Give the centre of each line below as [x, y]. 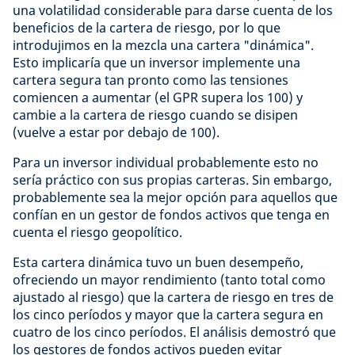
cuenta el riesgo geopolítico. [97, 232]
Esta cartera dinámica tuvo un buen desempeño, [158, 262]
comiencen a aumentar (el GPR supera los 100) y [158, 97]
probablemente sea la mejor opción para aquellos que [175, 197]
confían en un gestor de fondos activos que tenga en [171, 214]
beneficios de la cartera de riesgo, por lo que [147, 27]
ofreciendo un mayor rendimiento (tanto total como [169, 279]
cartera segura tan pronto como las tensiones [151, 80]
